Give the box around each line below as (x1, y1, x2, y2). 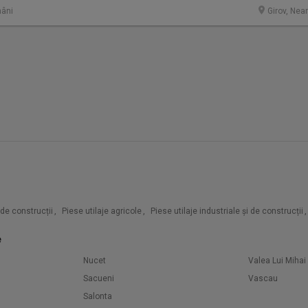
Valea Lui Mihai (248, 256, 306, 265)
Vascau (248, 274, 278, 283)
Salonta (83, 291, 112, 301)
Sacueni (83, 274, 114, 283)
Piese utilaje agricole (62, 206, 142, 216)
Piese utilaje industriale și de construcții (151, 206, 303, 216)
